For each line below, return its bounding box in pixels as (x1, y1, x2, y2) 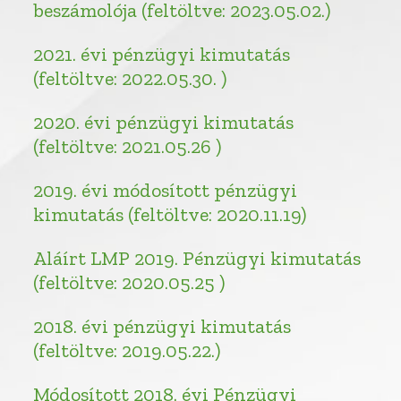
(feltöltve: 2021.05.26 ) (33, 133, 222, 158)
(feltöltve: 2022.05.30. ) (33, 65, 227, 90)
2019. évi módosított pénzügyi (33, 177, 298, 202)
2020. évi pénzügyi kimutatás (33, 109, 294, 134)
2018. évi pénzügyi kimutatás (33, 313, 292, 338)
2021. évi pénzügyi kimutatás (33, 41, 291, 66)
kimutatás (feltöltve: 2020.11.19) (33, 201, 307, 226)
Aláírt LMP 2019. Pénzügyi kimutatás (33, 245, 362, 270)
